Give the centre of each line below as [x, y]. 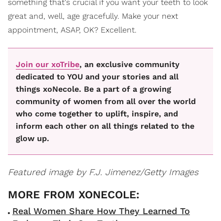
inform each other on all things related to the [105, 126]
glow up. [33, 138]
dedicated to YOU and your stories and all [97, 76]
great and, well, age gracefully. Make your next [93, 16]
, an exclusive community [129, 64]
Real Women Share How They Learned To [101, 211]
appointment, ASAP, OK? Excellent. [72, 30]
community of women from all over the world [106, 101]
